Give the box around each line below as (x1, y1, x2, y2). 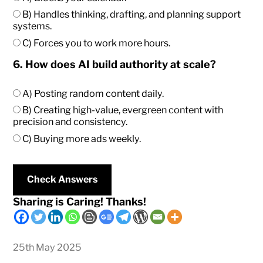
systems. (13, 20, 52, 32)
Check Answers (27, 174, 98, 186)
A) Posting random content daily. (21, 87, 164, 100)
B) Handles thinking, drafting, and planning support (21, 8, 241, 21)
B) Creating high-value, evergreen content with (21, 104, 224, 116)
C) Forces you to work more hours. (21, 37, 171, 49)
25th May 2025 (13, 241, 82, 254)
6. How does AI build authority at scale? (13, 58, 217, 71)
